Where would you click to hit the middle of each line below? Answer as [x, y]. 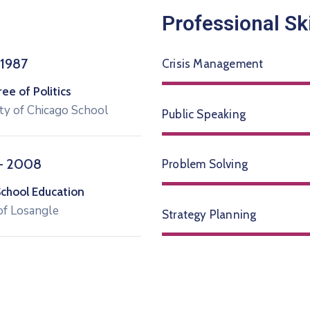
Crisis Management [213, 64]
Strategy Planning [209, 214]
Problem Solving [205, 164]
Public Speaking [204, 114]
